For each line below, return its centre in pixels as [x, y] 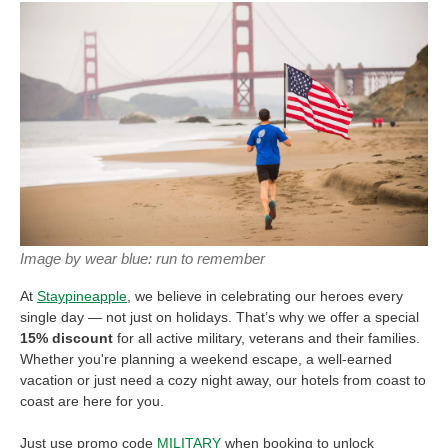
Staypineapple [82, 296]
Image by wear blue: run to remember [142, 259]
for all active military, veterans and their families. [268, 338]
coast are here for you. [92, 401]
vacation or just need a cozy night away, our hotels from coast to [223, 380]
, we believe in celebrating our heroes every [265, 296]
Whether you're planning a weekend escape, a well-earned [206, 359]
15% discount [68, 338]
